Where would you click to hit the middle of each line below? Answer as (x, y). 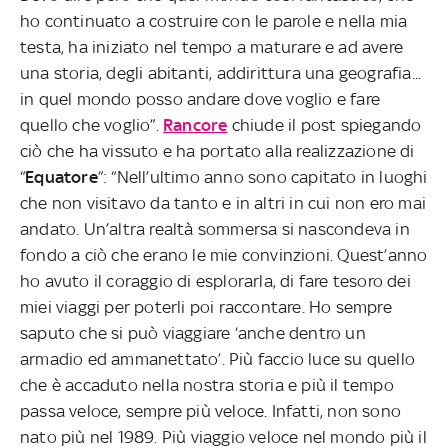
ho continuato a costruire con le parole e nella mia (214, 20)
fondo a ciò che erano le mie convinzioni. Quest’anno (224, 254)
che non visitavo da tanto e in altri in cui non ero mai (223, 202)
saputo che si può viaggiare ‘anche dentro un (193, 332)
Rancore (195, 124)
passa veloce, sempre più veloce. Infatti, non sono (211, 410)
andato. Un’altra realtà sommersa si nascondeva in (215, 228)
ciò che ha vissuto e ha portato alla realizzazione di (217, 150)
